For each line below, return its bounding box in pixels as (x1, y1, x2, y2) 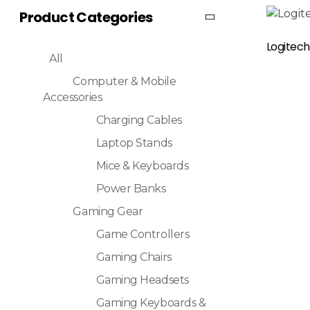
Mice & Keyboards (95, 159, 189, 173)
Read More (174, 30, 230, 44)
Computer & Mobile (73, 75, 176, 89)
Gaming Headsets (95, 273, 189, 287)
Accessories (43, 91, 102, 104)
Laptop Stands (95, 136, 172, 150)
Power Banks (95, 182, 166, 196)
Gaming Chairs (95, 250, 172, 264)
